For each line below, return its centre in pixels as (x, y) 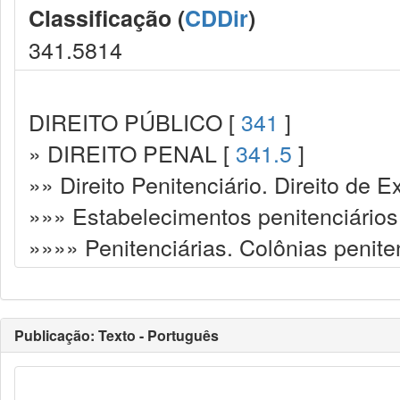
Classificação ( (107, 18)
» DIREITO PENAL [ (132, 153)
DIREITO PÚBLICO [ (135, 121)
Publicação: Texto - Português (117, 335)
